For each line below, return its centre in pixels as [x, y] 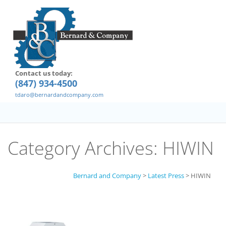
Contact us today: [44, 73]
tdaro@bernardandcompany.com [59, 95]
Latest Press [166, 176]
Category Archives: [85, 148]
